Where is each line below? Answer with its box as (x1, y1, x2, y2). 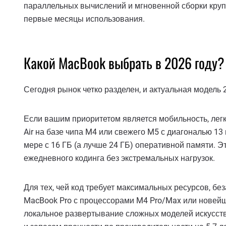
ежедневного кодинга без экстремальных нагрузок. (24, 153, 215, 163)
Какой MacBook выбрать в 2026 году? (24, 52, 224, 74)
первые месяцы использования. (24, 14, 145, 24)
